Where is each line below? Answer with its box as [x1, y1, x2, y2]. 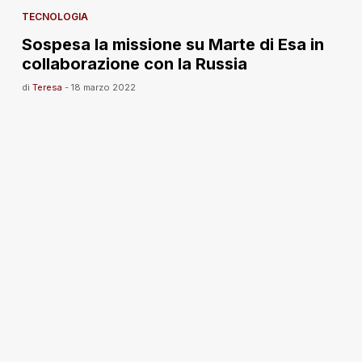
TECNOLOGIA [21, 11, 88, 23]
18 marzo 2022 [70, 82, 136, 94]
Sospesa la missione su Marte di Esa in [21, 35, 324, 55]
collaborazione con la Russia [21, 54, 247, 74]
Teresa [32, 82, 62, 94]
